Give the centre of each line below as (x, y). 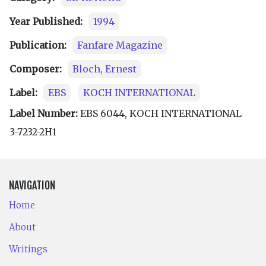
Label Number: (44, 113)
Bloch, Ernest (105, 69)
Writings (28, 249)
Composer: (36, 69)
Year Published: (46, 21)
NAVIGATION (32, 186)
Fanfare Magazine (120, 45)
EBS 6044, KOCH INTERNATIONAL (161, 113)
